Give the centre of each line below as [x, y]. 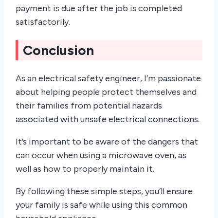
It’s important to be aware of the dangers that [107, 142]
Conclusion [58, 50]
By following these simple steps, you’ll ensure [104, 191]
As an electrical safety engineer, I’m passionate [108, 79]
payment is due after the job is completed [99, 8]
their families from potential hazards [89, 106]
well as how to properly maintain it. [85, 169]
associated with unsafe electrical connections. [108, 119]
